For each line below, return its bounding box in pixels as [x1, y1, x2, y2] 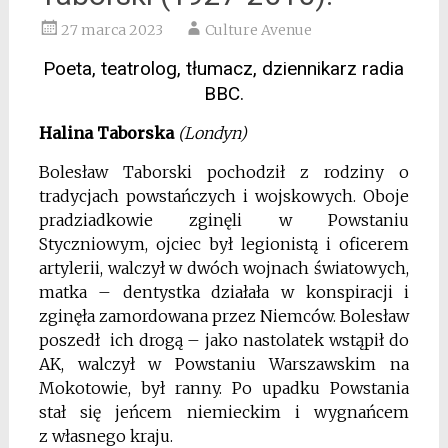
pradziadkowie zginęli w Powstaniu [38, 210, 410, 231]
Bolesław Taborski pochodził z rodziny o [38, 162, 410, 183]
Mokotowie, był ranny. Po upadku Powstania [38, 378, 410, 399]
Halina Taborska [38, 123, 178, 144]
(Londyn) [177, 123, 247, 144]
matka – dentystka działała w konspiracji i [38, 282, 410, 303]
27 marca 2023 [60, 21, 163, 40]
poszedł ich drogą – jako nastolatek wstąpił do [38, 330, 410, 351]
